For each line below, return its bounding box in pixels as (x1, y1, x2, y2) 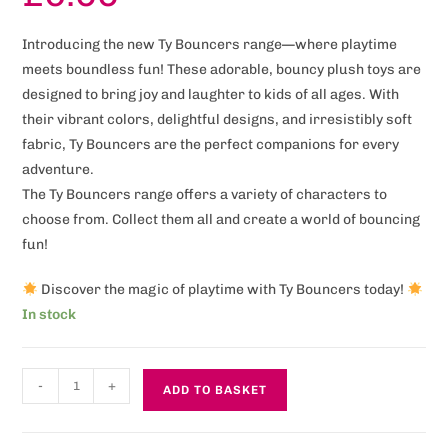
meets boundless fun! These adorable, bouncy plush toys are (22, 61, 422, 79)
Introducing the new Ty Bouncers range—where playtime (22, 36, 398, 54)
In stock (22, 306, 77, 324)
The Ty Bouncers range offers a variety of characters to (22, 186, 388, 204)
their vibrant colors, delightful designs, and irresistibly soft (22, 111, 413, 129)
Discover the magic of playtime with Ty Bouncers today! (38, 281, 408, 299)
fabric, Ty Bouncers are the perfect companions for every (22, 136, 400, 154)
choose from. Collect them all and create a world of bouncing (22, 211, 421, 229)
